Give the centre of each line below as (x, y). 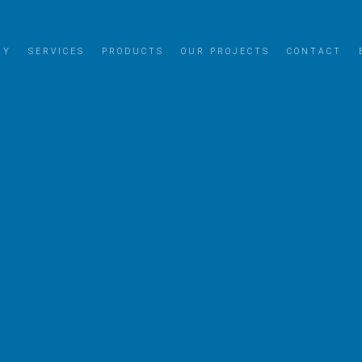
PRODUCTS (133, 52)
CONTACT (315, 52)
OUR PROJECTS (226, 52)
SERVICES (57, 52)
